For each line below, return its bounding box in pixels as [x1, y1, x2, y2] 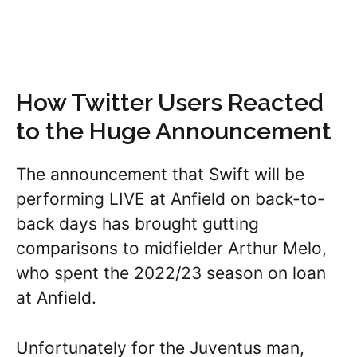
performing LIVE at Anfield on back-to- [16, 189, 325, 209]
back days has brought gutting [16, 214, 259, 233]
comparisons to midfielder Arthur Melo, [16, 238, 327, 258]
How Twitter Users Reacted [16, 88, 324, 116]
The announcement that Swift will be [16, 164, 304, 184]
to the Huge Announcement [16, 117, 331, 145]
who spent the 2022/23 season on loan [16, 263, 326, 283]
